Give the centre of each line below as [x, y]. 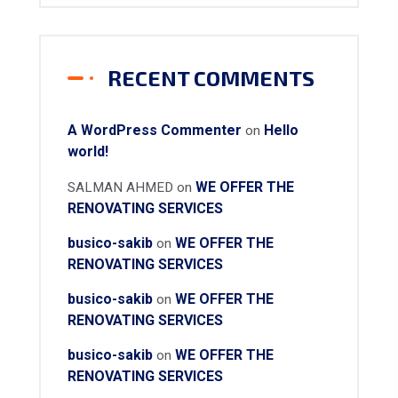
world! [88, 152]
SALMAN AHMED [120, 187]
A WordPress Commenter [155, 131]
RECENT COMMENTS [211, 78]
